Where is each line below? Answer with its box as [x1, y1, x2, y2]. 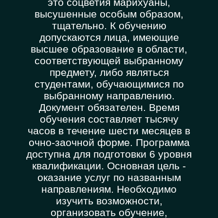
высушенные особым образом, [35, 8, 183, 20]
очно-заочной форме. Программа [28, 137, 190, 148]
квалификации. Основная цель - [32, 160, 186, 172]
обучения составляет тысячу [39, 113, 179, 125]
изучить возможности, [55, 195, 163, 207]
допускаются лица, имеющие [39, 32, 179, 43]
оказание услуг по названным [37, 172, 181, 183]
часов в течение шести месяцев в [28, 125, 190, 137]
